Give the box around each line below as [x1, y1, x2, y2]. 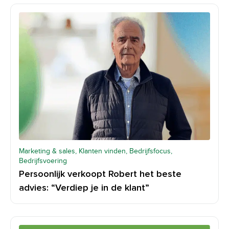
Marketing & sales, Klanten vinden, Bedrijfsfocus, [19, 147, 172, 155]
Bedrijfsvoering [19, 156, 67, 165]
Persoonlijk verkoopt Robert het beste [19, 169, 181, 179]
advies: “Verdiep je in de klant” [19, 183, 149, 193]
